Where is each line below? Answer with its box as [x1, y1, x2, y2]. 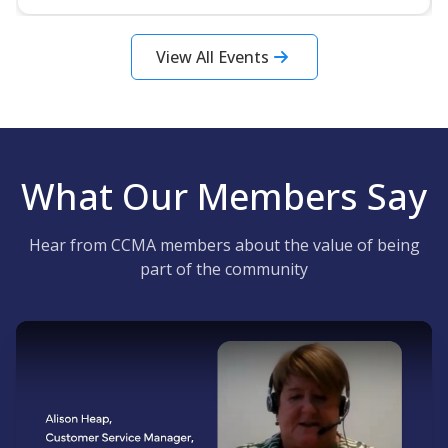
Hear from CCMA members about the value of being [28, 234, 420, 256]
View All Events [155, 46, 269, 68]
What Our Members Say [21, 172, 427, 221]
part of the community [140, 258, 308, 280]
